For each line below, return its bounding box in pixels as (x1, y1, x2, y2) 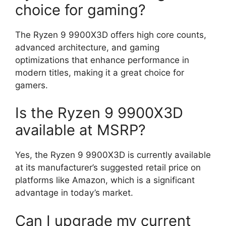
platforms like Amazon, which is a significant (15, 175, 195, 185)
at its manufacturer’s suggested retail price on (15, 162, 201, 173)
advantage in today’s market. (15, 188, 133, 198)
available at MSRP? (15, 121, 146, 139)
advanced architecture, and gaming (15, 42, 159, 52)
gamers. (15, 80, 48, 90)
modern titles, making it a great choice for (15, 67, 184, 78)
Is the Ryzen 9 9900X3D (15, 104, 183, 122)
